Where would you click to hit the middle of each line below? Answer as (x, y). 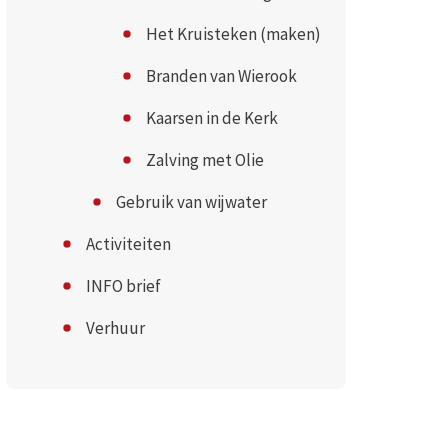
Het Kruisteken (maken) (233, 34)
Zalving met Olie (204, 160)
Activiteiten (128, 244)
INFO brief (123, 286)
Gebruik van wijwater (191, 202)
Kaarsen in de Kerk (211, 118)
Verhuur (115, 328)
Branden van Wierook (221, 76)
